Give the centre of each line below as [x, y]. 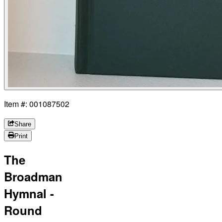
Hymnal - [29, 194]
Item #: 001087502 [37, 104]
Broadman [33, 177]
